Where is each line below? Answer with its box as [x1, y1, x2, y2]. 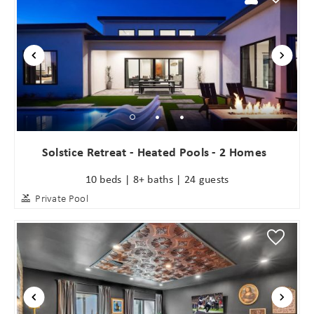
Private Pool [35, 191, 88, 205]
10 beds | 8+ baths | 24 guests [85, 170, 229, 186]
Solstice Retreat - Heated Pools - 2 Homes [41, 143, 267, 161]
